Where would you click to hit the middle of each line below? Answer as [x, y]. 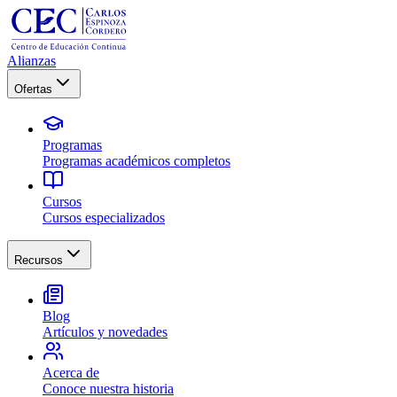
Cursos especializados [104, 218]
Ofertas [33, 89]
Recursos [39, 260]
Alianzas [31, 61]
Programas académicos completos [136, 161]
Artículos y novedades [105, 332]
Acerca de [71, 373]
